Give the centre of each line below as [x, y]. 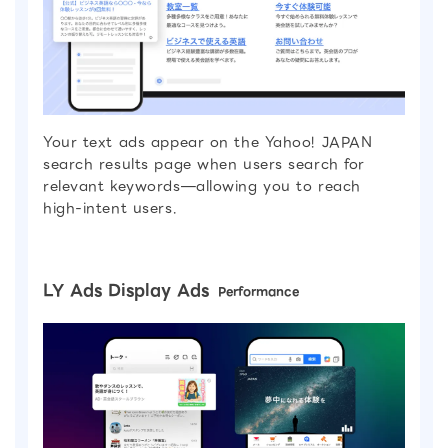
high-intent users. [110, 207]
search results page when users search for [204, 163]
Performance [258, 291]
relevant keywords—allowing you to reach [202, 185]
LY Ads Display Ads [129, 290]
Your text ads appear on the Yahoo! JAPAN [208, 141]
